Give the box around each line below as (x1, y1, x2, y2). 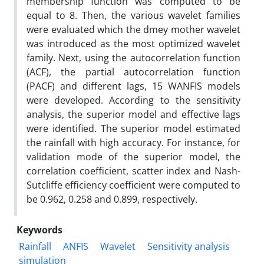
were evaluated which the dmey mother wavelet (27, 22, 240, 36)
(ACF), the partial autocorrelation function (27, 65, 240, 78)
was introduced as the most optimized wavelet (27, 37, 240, 50)
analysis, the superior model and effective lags (27, 107, 240, 121)
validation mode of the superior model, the (27, 150, 240, 163)
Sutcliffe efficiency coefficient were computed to (27, 178, 240, 192)
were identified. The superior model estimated (27, 121, 240, 135)
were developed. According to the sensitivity (27, 93, 240, 107)
